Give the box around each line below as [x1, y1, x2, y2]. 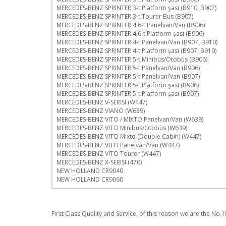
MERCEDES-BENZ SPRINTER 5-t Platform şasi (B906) [56, 80, 199, 89]
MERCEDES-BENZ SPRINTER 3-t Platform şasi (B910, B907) [56, 3, 216, 12]
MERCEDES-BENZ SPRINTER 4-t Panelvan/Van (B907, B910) [56, 37, 217, 46]
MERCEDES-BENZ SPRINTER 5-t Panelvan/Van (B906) [56, 63, 200, 72]
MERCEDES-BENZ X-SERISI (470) [56, 157, 142, 166]
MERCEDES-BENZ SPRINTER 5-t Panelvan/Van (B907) [56, 72, 200, 81]
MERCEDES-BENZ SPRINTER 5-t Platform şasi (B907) [56, 89, 199, 98]
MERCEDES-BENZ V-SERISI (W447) [56, 97, 147, 106]
